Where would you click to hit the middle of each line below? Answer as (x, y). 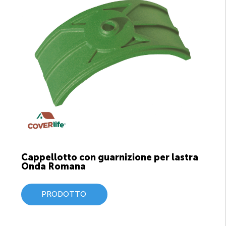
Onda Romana (53, 166)
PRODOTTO (64, 194)
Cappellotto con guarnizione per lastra (110, 157)
